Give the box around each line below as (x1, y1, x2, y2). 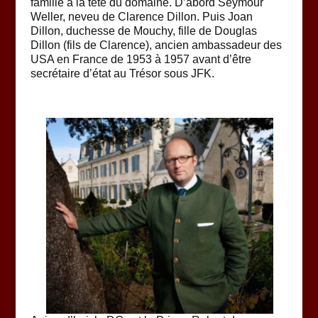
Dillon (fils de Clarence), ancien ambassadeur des (30, 39, 282, 52)
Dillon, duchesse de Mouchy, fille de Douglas (30, 25, 257, 38)
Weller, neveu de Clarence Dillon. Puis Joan (30, 11, 253, 23)
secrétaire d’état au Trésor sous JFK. (30, 67, 214, 80)
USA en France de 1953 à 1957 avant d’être (30, 53, 251, 66)
